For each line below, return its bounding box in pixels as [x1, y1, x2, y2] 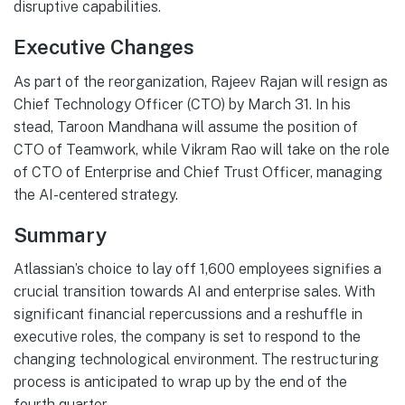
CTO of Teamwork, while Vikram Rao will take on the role [14, 140, 390, 158]
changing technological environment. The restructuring [14, 351, 379, 369]
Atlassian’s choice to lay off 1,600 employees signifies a [14, 260, 381, 278]
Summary [14, 222, 107, 247]
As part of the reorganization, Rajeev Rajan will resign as [14, 72, 388, 90]
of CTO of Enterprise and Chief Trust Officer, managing [14, 163, 382, 181]
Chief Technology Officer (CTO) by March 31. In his [14, 95, 351, 113]
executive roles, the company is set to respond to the [14, 328, 361, 346]
